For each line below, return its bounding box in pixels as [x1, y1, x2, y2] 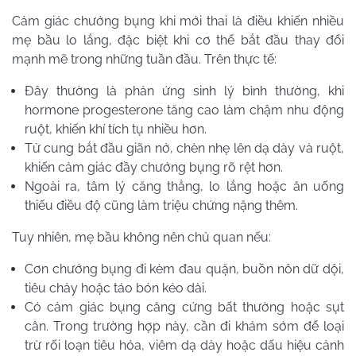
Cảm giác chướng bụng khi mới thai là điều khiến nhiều [12, 14, 344, 29]
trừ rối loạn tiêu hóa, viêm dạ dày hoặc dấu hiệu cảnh [25, 338, 344, 354]
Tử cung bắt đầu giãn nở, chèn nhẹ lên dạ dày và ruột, [25, 141, 344, 157]
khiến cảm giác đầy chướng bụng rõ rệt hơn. [25, 160, 283, 176]
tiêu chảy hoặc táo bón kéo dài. [25, 281, 207, 296]
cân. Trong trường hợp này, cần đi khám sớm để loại [25, 319, 344, 335]
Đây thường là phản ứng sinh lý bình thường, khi [25, 83, 344, 99]
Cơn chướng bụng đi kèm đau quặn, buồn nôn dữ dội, [25, 261, 344, 277]
